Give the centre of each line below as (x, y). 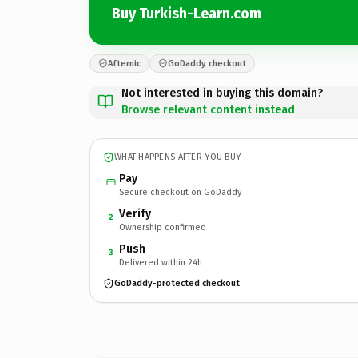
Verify (135, 213)
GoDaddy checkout (207, 63)
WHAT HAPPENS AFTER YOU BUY (178, 157)
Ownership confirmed (163, 227)
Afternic (124, 63)
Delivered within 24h (161, 262)
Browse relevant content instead (208, 109)
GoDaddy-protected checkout (177, 283)
